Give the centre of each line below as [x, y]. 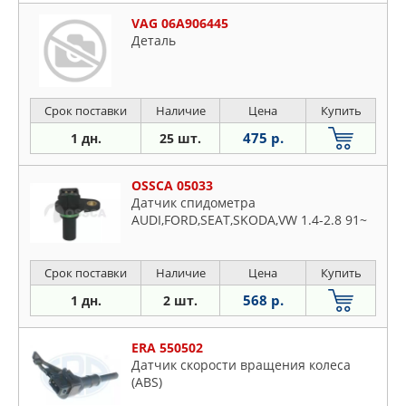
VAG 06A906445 [180, 23]
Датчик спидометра [193, 203]
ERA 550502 [167, 348]
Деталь [154, 40]
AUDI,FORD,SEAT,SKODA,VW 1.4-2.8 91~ [249, 220]
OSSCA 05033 [172, 185]
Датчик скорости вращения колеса [241, 365]
